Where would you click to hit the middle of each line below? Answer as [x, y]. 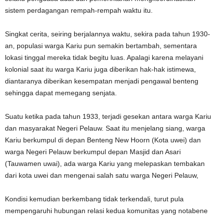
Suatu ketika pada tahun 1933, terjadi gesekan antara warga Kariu [108, 116]
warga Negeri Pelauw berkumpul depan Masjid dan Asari [93, 151]
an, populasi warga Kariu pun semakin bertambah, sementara [101, 45]
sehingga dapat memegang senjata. [61, 93]
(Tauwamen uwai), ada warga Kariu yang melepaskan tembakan [105, 163]
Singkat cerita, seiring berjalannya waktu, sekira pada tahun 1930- [108, 34]
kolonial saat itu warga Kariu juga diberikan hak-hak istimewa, [100, 69]
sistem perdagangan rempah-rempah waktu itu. [79, 10]
